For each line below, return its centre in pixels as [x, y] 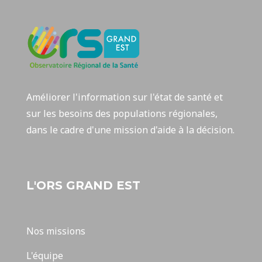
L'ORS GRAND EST [83, 185]
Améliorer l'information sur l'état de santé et [125, 97]
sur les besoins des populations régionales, [122, 113]
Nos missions [56, 231]
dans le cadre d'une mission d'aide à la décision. [130, 130]
